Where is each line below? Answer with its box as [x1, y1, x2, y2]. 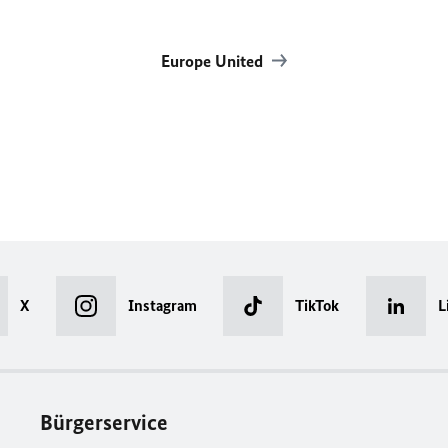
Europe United [160, 51, 267, 71]
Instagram [127, 296, 197, 315]
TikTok [295, 296, 340, 315]
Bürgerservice [40, 409, 169, 436]
